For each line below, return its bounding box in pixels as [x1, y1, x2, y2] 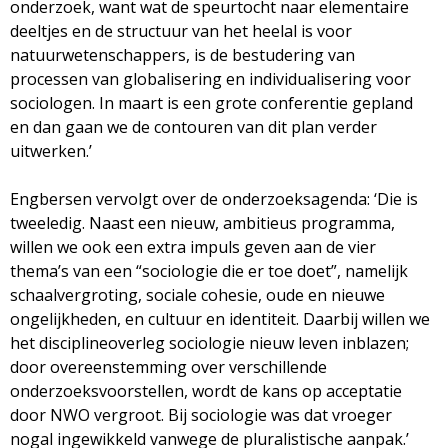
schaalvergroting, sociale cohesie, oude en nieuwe [10, 283, 385, 306]
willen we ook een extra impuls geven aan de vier [10, 235, 376, 258]
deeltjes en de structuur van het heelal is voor [10, 19, 352, 42]
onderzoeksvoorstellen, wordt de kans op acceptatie [10, 379, 402, 402]
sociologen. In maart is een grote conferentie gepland [10, 91, 413, 114]
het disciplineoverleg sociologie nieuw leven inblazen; [10, 331, 409, 354]
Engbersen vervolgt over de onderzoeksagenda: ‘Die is [10, 187, 418, 210]
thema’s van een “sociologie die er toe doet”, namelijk [10, 259, 408, 282]
